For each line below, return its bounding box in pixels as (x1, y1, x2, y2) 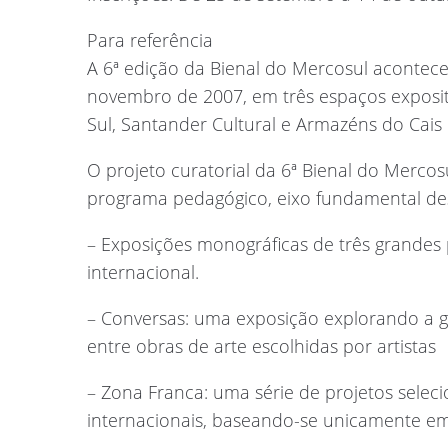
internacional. (87, 259, 199, 284)
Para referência (87, 27, 213, 52)
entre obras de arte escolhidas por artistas (87, 333, 436, 358)
